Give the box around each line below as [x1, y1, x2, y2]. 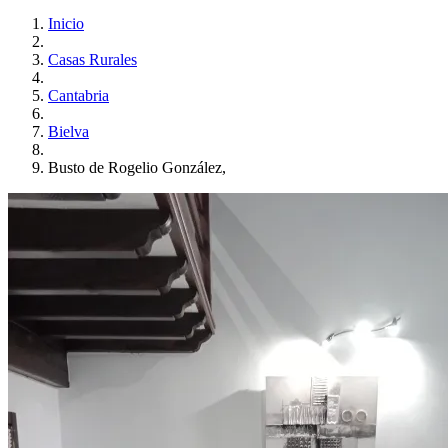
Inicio [48, 14, 84, 32]
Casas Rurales [48, 50, 137, 68]
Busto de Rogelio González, [48, 158, 226, 176]
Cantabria [48, 86, 109, 104]
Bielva [48, 122, 89, 140]
